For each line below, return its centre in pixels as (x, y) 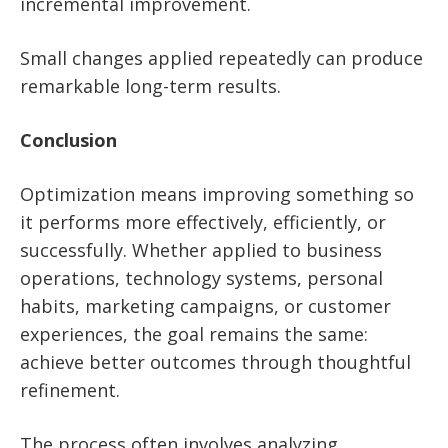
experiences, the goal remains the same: (194, 334)
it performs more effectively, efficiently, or (203, 222)
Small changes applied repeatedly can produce (221, 58)
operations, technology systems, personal (201, 278)
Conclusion (68, 140)
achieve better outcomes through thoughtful (215, 362)
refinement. (70, 390)
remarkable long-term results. (150, 86)
